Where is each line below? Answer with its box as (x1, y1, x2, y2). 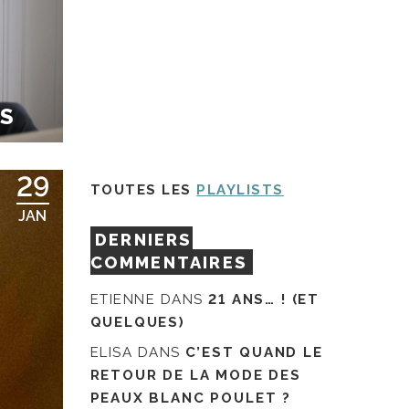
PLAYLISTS (196, 181, 284, 198)
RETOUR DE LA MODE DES (89, 366, 301, 383)
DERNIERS (95, 229, 193, 249)
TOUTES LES (89, 181, 197, 198)
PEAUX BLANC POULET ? (89, 389, 291, 406)
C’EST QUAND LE (185, 343, 323, 361)
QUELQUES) (89, 314, 185, 331)
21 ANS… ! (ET (208, 291, 320, 309)
